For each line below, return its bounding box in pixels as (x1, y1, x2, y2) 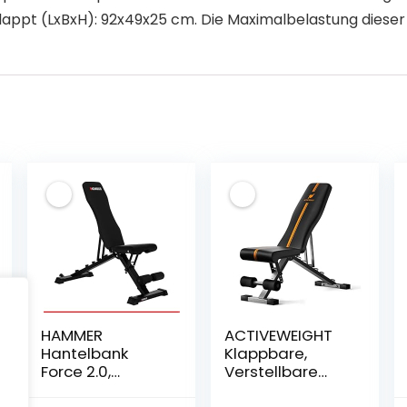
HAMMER (40, 324, 103, 346)
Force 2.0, (40, 361, 111, 382)
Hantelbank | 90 (224, 379, 344, 401)
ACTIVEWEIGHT (224, 324, 333, 346)
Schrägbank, (40, 379, 135, 401)
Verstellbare (224, 361, 319, 382)
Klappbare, (224, 342, 308, 364)
